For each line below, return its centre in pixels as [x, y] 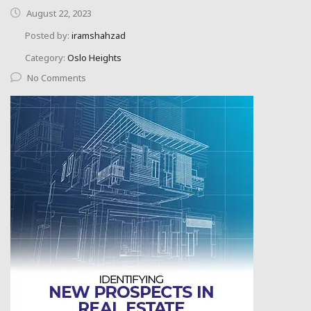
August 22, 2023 [58, 14]
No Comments [57, 78]
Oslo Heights [94, 58]
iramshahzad [99, 36]
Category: [46, 58]
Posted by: [48, 36]
